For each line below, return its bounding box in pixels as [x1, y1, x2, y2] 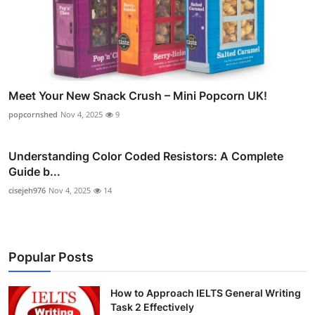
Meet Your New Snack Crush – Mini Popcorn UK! [8, 88, 267, 103]
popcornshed [8, 108, 58, 120]
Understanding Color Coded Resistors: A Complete [8, 148, 283, 163]
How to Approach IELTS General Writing [110, 286, 301, 299]
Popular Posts [8, 249, 94, 264]
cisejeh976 [8, 184, 46, 195]
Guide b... [8, 164, 60, 179]
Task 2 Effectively [110, 300, 194, 313]
